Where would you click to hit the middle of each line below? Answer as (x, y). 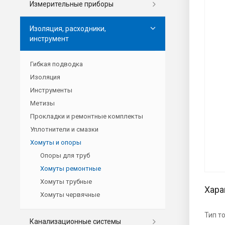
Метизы (42, 103)
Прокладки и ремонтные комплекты (87, 116)
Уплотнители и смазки (64, 129)
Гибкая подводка (57, 64)
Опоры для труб (65, 155)
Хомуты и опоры (56, 142)
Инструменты (51, 90)
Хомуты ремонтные (71, 168)
